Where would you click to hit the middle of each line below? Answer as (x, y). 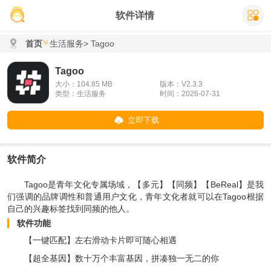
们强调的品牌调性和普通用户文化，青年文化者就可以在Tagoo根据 (135, 197)
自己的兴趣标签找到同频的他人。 (71, 209)
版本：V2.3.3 (181, 84)
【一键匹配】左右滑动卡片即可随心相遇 (100, 240)
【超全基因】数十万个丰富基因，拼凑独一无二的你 (122, 258)
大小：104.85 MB (84, 84)
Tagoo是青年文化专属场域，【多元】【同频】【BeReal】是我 (144, 184)
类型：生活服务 (80, 94)
